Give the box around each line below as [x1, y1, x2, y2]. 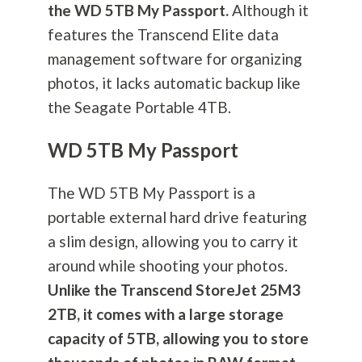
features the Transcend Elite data [47, 25, 279, 44]
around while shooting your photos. [47, 256, 288, 276]
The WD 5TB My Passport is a [47, 183, 255, 203]
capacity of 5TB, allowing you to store [47, 329, 309, 348]
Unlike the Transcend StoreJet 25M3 [47, 280, 301, 300]
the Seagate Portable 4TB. [47, 98, 231, 117]
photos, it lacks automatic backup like [47, 74, 301, 93]
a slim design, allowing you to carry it [47, 232, 298, 251]
